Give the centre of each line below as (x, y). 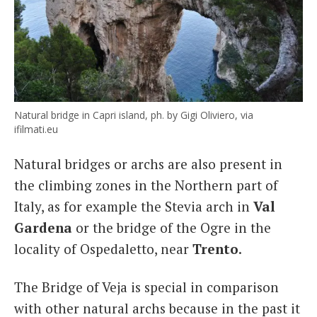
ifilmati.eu (36, 129)
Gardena (43, 228)
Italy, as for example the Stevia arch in (134, 207)
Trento (215, 249)
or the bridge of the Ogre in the (172, 228)
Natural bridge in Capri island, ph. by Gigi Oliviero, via (134, 115)
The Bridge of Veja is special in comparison (146, 287)
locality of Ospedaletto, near (103, 249)
